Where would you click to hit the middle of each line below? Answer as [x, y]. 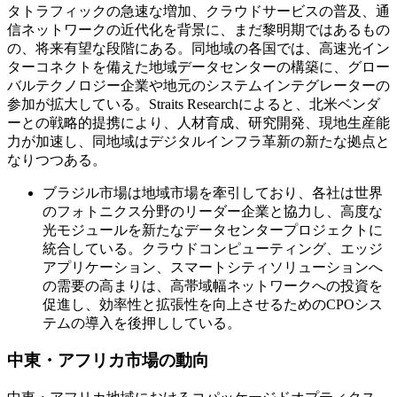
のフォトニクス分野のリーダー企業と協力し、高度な [213, 211]
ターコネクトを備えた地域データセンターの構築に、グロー [198, 66]
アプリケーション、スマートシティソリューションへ [213, 267]
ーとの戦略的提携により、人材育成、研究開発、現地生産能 [198, 122]
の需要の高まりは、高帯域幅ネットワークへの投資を [213, 285]
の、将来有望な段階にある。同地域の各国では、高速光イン [198, 48]
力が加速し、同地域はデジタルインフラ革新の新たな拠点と [198, 141]
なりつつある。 [57, 160]
